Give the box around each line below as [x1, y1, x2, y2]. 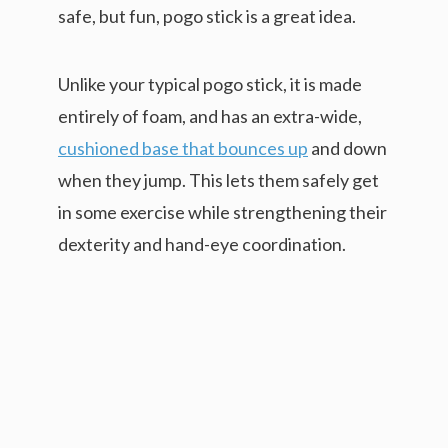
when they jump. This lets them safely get [58, 168, 379, 191]
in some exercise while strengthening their [58, 200, 387, 223]
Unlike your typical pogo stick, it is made [58, 72, 362, 95]
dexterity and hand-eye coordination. [58, 232, 346, 255]
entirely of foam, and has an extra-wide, [58, 104, 362, 127]
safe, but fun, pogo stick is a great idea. [58, 4, 356, 27]
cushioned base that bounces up [58, 136, 308, 159]
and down [308, 136, 387, 159]
